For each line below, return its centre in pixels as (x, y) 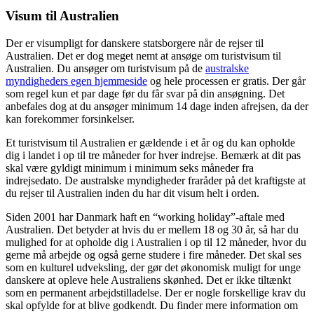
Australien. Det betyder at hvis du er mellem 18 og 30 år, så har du (152, 230)
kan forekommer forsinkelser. (70, 119)
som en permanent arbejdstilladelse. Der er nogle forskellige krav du (156, 293)
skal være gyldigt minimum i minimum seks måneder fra (130, 168)
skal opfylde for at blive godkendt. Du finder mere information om (152, 305)
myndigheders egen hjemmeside (76, 81)
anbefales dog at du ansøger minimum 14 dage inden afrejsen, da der (157, 106)
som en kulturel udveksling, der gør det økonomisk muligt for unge (153, 267)
